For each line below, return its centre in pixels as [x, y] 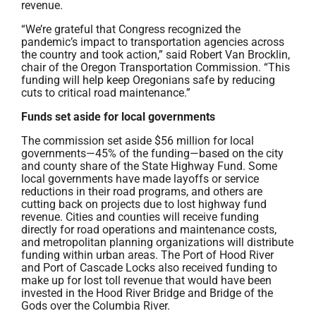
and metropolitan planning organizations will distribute [157, 242]
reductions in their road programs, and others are [142, 192]
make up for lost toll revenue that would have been [146, 280]
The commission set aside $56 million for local [138, 141]
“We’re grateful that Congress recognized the [131, 29]
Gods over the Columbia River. [96, 306]
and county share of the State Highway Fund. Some [149, 166]
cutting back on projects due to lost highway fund [144, 204]
